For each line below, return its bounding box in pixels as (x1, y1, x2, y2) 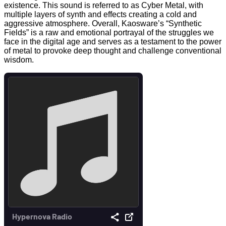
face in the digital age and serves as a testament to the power (4, 37, 221, 46)
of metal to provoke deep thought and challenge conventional (4, 46, 221, 55)
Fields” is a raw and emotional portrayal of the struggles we (4, 28, 214, 37)
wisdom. (4, 55, 34, 64)
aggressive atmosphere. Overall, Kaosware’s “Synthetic (4, 19, 202, 28)
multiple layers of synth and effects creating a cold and (4, 10, 197, 19)
